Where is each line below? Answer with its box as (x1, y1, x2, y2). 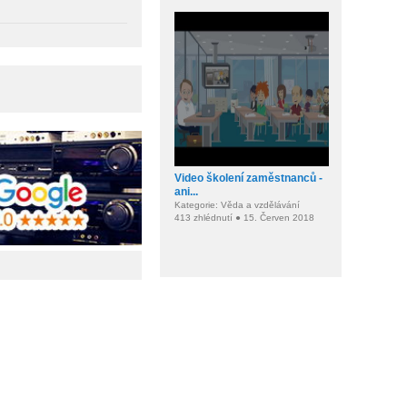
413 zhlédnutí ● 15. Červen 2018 (174, 213, 314, 223)
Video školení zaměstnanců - (174, 172, 323, 184)
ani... (174, 185, 198, 198)
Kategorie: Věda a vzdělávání (174, 200, 300, 210)
